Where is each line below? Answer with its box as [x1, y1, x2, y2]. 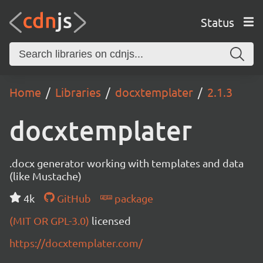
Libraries [55, 85, 101, 99]
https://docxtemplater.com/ [9, 237, 143, 249]
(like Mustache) [9, 170, 82, 182]
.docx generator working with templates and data [9, 157, 244, 169]
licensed [92, 214, 131, 227]
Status [200, 14, 234, 29]
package [112, 192, 153, 204]
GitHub [54, 192, 91, 204]
